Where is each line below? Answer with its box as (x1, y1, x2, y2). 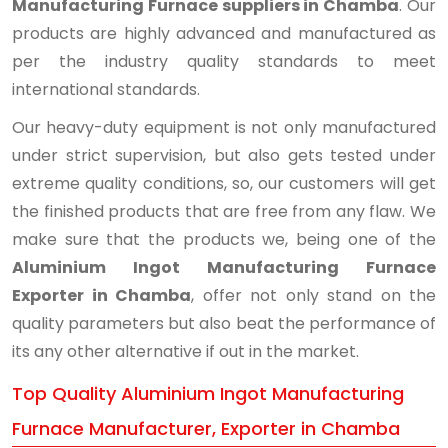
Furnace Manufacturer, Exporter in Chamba (12, 415, 400, 441)
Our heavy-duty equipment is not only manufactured (12, 115, 436, 139)
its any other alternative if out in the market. (12, 339, 359, 363)
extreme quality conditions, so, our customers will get (12, 171, 436, 195)
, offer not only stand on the (191, 283, 436, 307)
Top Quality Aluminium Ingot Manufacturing (12, 380, 404, 406)
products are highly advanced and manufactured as (12, 21, 436, 45)
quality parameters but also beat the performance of (12, 311, 436, 335)
